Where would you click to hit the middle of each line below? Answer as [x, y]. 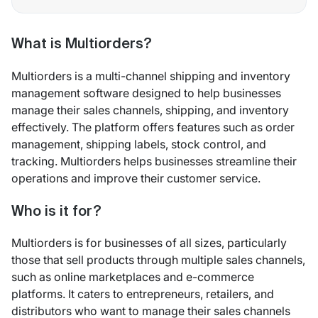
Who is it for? [56, 212]
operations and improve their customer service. [136, 178]
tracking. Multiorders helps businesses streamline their [154, 161]
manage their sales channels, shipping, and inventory [150, 110]
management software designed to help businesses [146, 93]
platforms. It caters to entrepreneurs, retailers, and [143, 294]
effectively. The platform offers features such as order [153, 127]
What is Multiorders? [82, 45]
